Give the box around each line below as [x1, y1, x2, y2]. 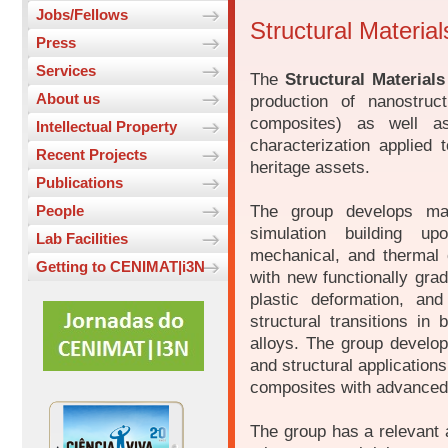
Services [36, 62, 96, 80]
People [36, 202, 84, 220]
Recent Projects [36, 146, 147, 164]
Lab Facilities [36, 230, 128, 248]
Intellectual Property [36, 118, 177, 136]
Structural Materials [284, 69, 445, 90]
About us [36, 90, 100, 108]
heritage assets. [250, 157, 370, 178]
